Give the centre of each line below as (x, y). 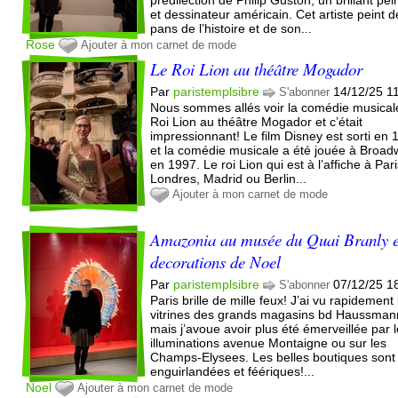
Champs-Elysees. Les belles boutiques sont (273, 357)
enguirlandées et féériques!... (233, 371)
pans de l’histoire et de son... (231, 28)
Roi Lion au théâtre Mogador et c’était (257, 121)
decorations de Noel (216, 261)
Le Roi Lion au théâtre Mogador (257, 68)
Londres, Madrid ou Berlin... (229, 178)
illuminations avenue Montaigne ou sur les (269, 342)
